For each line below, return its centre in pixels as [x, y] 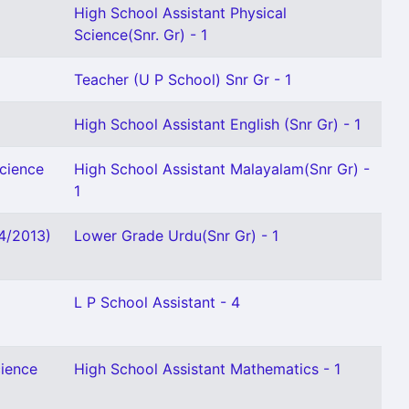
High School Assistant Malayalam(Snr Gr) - [222, 169]
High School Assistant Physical [180, 13]
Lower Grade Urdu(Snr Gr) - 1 [176, 236]
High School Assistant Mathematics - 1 [207, 369]
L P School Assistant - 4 [157, 302]
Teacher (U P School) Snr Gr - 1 [183, 79]
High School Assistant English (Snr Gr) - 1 [217, 124]
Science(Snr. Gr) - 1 [141, 35]
